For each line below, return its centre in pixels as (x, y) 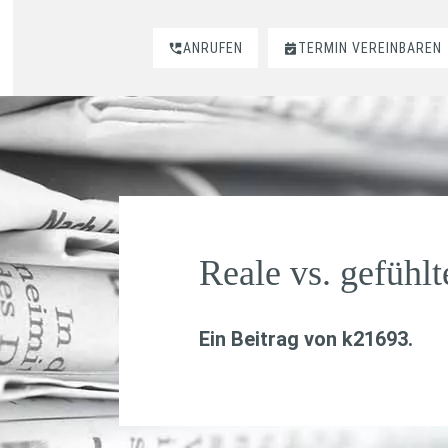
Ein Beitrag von (270, 338)
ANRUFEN (213, 48)
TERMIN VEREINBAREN (370, 48)
